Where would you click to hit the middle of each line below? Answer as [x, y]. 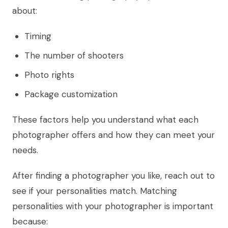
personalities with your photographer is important [113, 206]
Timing [38, 36]
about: [25, 10]
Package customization [71, 94]
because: [30, 221]
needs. [25, 150]
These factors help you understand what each [105, 119]
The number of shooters [74, 55]
